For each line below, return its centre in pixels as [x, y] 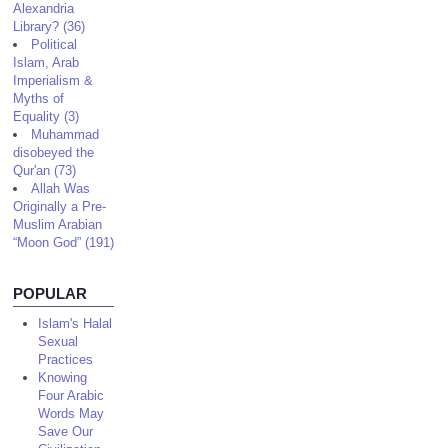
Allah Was [61, 188]
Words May [71, 413]
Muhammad [65, 134]
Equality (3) [46, 116]
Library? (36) [49, 26]
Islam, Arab [46, 62]
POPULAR [50, 293]
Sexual [58, 341]
